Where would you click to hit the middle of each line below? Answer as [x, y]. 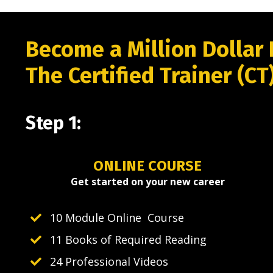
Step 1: [53, 123]
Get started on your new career [147, 182]
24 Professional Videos [109, 262]
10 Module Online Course [117, 218]
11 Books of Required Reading [128, 240]
